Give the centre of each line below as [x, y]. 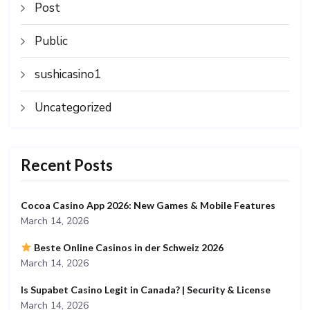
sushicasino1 [68, 74]
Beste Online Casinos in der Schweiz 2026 [127, 247]
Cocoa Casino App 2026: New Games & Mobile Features [148, 205]
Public [51, 41]
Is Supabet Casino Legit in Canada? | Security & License [146, 289]
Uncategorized [73, 107]
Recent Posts [67, 165]
